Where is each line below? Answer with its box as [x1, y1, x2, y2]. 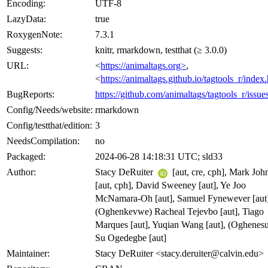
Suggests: [7, 45, 42, 56]
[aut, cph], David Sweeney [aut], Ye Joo [95, 180, 246, 191]
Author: [7, 167, 36, 178]
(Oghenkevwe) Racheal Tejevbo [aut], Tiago [95, 206, 264, 217]
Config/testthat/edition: [7, 120, 92, 131]
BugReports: [7, 89, 54, 100]
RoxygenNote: [7, 29, 62, 40]
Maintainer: [7, 248, 50, 259]
